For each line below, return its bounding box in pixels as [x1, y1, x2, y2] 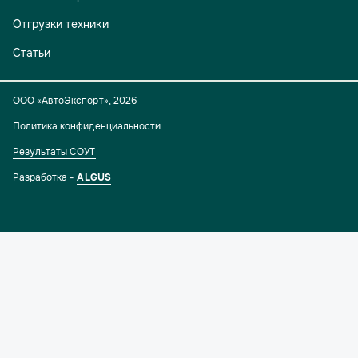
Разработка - [13, 171, 78, 185]
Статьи [13, 46, 51, 61]
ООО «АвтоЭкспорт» [13, 94, 109, 108]
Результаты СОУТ [13, 145, 96, 159]
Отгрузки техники [13, 17, 109, 32]
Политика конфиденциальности [13, 120, 161, 133]
